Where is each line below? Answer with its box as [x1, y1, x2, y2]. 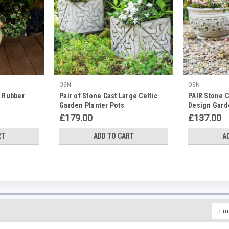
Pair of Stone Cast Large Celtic [59, 91, 157, 100]
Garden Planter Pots [59, 101, 124, 109]
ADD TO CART [93, 131, 134, 140]
